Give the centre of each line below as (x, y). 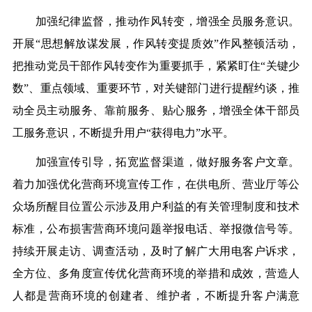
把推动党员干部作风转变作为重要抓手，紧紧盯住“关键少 (156, 66)
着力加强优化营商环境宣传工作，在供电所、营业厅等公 (156, 185)
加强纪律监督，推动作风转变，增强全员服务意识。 (156, 22)
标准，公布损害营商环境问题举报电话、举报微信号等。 (156, 229)
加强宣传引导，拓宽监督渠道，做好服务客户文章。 (156, 162)
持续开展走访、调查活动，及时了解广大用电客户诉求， (156, 251)
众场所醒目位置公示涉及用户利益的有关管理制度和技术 (156, 207)
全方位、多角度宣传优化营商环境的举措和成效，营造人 (156, 274)
